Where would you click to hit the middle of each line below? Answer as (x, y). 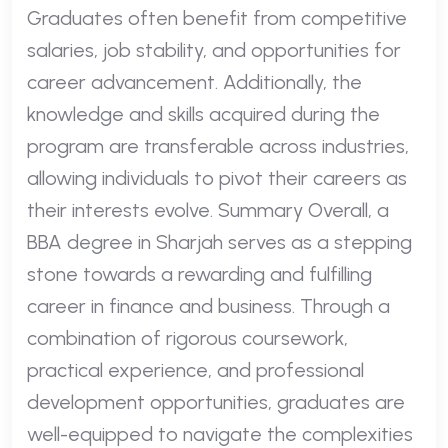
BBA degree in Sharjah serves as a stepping (219, 241)
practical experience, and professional (195, 369)
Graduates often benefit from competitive (217, 17)
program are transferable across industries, (218, 145)
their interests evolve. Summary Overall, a (208, 209)
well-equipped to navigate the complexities (220, 433)
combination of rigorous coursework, (187, 337)
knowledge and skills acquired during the (203, 113)
